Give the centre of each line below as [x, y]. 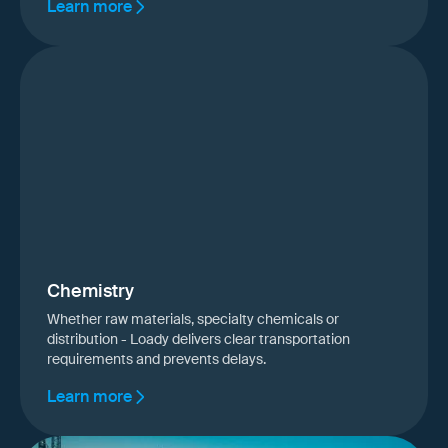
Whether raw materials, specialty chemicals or [193, 318]
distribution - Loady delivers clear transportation [199, 338]
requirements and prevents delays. [157, 358]
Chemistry [91, 290]
